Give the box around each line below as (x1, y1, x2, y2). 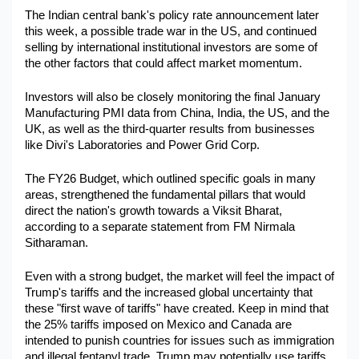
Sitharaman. (25, 236, 88, 249)
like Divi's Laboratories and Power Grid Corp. (25, 139, 260, 151)
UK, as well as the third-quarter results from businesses (25, 123, 315, 135)
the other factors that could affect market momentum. (25, 57, 302, 70)
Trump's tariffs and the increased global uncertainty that (25, 286, 313, 299)
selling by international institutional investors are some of (25, 41, 317, 54)
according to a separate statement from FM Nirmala (25, 220, 295, 233)
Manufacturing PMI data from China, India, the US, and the (25, 107, 329, 119)
